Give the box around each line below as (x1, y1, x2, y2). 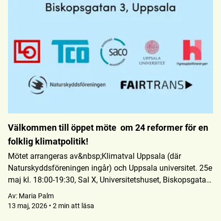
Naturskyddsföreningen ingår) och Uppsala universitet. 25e (8, 163, 212, 173)
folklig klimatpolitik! (8, 136, 88, 147)
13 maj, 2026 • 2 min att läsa (8, 202, 94, 210)
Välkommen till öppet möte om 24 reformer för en (8, 122, 208, 133)
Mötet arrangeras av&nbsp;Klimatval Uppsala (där (8, 151, 181, 161)
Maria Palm (19, 192, 54, 200)
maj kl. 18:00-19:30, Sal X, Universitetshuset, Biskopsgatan (8, 175, 211, 184)
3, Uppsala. (8, 187, 46, 196)
